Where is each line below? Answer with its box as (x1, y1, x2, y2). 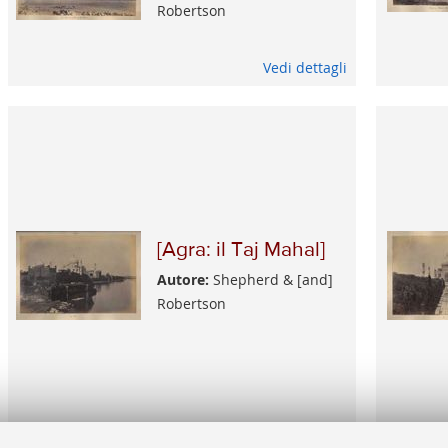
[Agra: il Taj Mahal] (156, 240, 325, 262)
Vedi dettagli (263, 58, 348, 78)
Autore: (156, 270, 209, 290)
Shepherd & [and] (208, 270, 333, 290)
